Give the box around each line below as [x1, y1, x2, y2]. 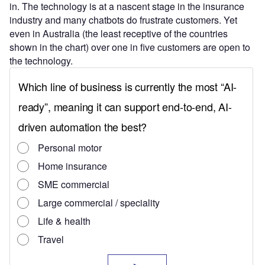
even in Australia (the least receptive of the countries [9, 27, 228, 41]
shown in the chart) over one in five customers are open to [9, 40, 250, 54]
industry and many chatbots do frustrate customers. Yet [9, 13, 237, 27]
